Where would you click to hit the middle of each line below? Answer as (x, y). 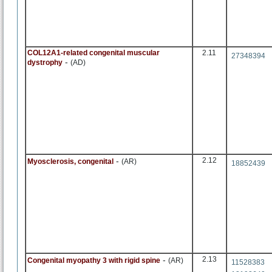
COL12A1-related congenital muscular (93, 53)
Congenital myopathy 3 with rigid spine (94, 260)
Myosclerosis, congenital (70, 161)
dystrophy (45, 63)
